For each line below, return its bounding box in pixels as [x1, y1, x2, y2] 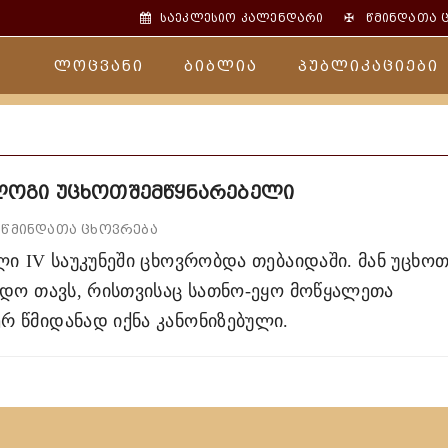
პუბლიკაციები [298, 58, 439, 75]
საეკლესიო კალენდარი [159, 11, 324, 25]
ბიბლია [184, 58, 258, 75]
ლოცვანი [54, 58, 144, 75]
